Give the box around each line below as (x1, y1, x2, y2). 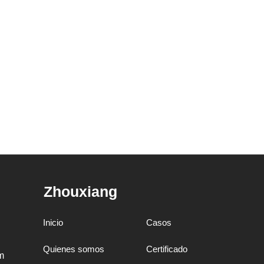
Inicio (43, 217, 64, 227)
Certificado (146, 243, 187, 254)
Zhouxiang (43, 183, 117, 200)
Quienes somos (43, 243, 105, 254)
